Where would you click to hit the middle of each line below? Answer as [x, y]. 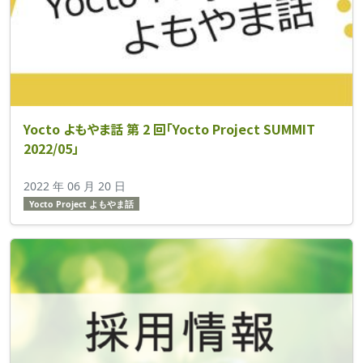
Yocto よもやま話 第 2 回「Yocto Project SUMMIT [169, 128]
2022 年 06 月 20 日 [75, 186]
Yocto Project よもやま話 [81, 204]
